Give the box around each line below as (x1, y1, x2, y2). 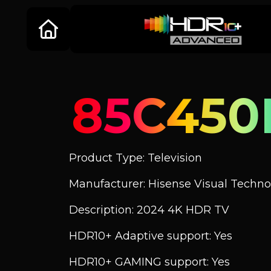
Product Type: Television (69, 151, 202, 165)
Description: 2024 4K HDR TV (69, 203, 229, 217)
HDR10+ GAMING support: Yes (69, 255, 230, 269)
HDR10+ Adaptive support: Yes (69, 229, 232, 243)
